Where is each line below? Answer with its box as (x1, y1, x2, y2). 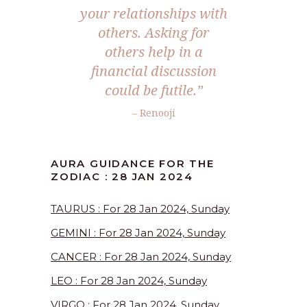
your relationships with (79, 4, 228, 23)
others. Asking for (98, 23, 209, 42)
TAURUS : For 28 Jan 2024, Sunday (51, 202, 230, 216)
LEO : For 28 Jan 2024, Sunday (51, 274, 207, 288)
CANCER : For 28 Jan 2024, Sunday (51, 250, 231, 264)
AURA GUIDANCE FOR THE (51, 157, 214, 171)
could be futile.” (104, 81, 203, 100)
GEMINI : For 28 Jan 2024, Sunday (51, 226, 225, 240)
